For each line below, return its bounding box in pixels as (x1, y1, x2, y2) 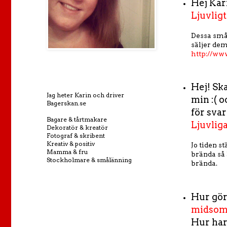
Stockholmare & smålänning (47, 156, 132, 164)
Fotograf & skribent (47, 132, 105, 139)
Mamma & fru (47, 148, 88, 156)
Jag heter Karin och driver (47, 91, 124, 99)
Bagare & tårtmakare (47, 116, 107, 123)
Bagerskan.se (47, 99, 86, 107)
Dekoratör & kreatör (47, 124, 108, 131)
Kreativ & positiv (47, 140, 95, 147)
